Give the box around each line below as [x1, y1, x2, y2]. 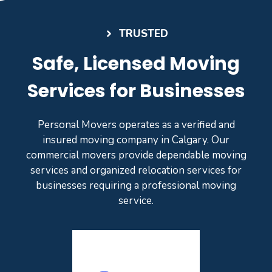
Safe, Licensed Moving [32, 51, 240, 77]
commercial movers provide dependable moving [25, 148, 246, 163]
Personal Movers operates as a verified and [37, 118, 235, 132]
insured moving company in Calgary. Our [42, 133, 229, 148]
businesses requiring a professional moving [36, 178, 236, 193]
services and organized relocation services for [30, 163, 242, 178]
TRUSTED [119, 27, 169, 41]
